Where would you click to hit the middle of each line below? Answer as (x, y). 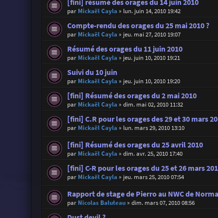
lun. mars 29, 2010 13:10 (154, 127)
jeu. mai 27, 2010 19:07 (152, 34)
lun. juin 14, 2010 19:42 (152, 11)
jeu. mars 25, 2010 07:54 (153, 177)
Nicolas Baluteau (101, 203)
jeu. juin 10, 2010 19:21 (151, 57)
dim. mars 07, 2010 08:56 (163, 203)
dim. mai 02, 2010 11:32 (153, 104)
